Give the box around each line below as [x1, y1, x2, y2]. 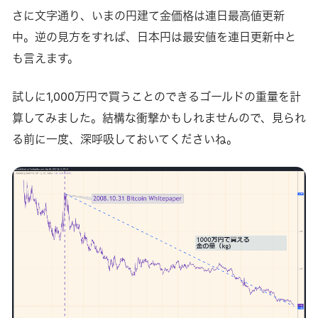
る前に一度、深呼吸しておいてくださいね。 [11, 131, 238, 146]
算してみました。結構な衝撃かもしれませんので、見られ [11, 110, 306, 125]
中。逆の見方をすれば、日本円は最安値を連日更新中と [11, 29, 296, 44]
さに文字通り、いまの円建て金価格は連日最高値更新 [11, 8, 285, 23]
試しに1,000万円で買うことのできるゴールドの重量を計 [11, 89, 301, 104]
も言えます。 [11, 50, 79, 65]
